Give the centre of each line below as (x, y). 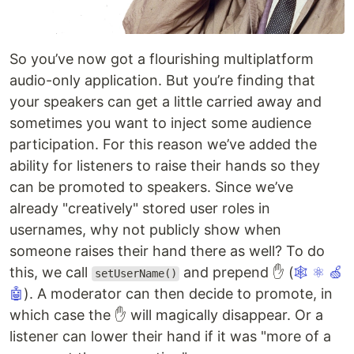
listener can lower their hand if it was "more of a (170, 337)
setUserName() (136, 274)
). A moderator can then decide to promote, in (178, 294)
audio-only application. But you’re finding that (162, 81)
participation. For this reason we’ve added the (163, 145)
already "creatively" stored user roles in (140, 209)
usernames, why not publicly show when (145, 230)
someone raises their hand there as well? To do (167, 251)
